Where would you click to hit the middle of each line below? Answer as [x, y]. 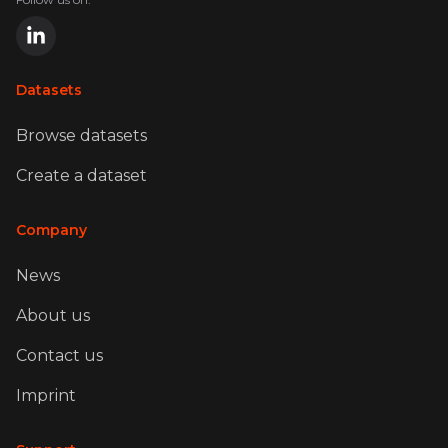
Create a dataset [81, 175]
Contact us [59, 355]
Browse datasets [81, 135]
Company [51, 230]
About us [53, 315]
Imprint [46, 395]
